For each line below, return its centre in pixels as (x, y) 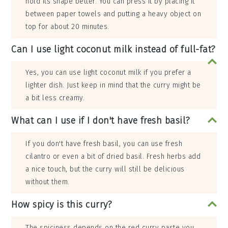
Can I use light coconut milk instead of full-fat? (113, 50)
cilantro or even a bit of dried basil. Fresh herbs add (113, 157)
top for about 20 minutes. (67, 27)
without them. (48, 182)
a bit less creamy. (55, 98)
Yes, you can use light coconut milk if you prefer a (108, 73)
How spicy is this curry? (62, 205)
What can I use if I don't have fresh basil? (101, 121)
